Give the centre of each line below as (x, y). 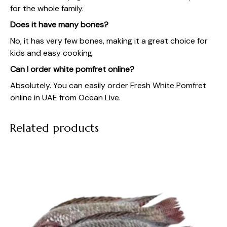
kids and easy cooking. (52, 53)
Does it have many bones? (59, 24)
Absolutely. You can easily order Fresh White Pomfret (108, 85)
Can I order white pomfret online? (72, 69)
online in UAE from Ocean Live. (65, 97)
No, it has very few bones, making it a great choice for (109, 41)
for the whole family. (47, 8)
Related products (54, 128)
